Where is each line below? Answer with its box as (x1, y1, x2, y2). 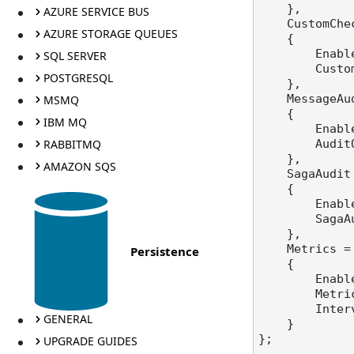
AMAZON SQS (43, 158, 116, 174)
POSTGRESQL (43, 70, 113, 86)
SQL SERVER (43, 48, 107, 64)
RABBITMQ (43, 136, 101, 152)
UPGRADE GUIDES (43, 333, 137, 349)
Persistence (130, 243, 199, 259)
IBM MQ (43, 114, 87, 130)
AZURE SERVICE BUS (43, 4, 149, 20)
